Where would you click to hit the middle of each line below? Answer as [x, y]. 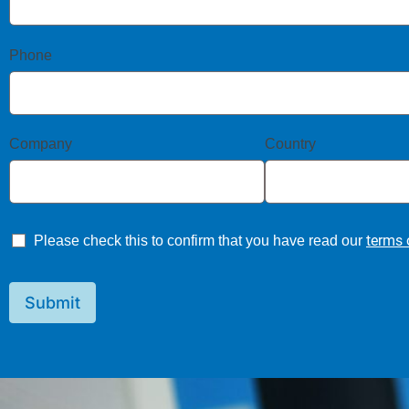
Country [290, 144]
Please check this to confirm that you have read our [200, 241]
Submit [52, 303]
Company [41, 144]
